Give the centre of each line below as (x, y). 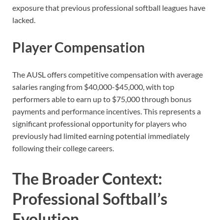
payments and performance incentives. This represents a (107, 111)
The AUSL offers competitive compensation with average (108, 75)
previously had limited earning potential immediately (101, 136)
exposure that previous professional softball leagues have (109, 7)
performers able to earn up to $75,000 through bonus (102, 99)
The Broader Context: (87, 178)
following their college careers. (63, 148)
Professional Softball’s (90, 198)
